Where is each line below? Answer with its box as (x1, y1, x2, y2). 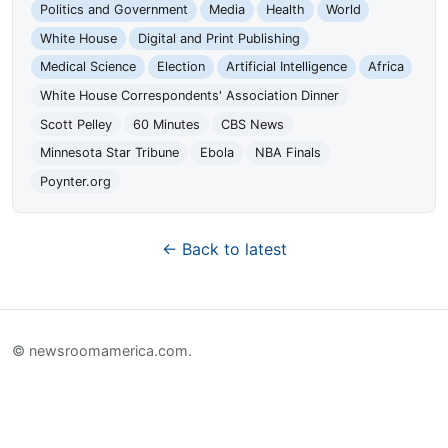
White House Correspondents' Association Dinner (40, 88, 340, 104)
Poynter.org (40, 173, 112, 189)
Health (265, 2, 305, 18)
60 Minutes (132, 116, 200, 132)
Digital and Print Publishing (137, 30, 300, 46)
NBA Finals (254, 145, 321, 161)
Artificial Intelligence (225, 59, 347, 75)
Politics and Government (40, 2, 189, 18)
